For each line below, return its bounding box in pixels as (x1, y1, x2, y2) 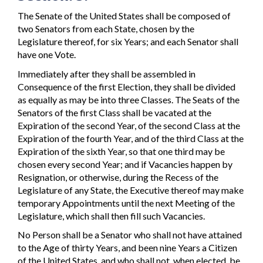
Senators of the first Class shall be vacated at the (18, 106, 211, 118)
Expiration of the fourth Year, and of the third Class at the (18, 132, 244, 144)
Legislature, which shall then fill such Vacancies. (18, 210, 205, 221)
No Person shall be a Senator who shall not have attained (18, 229, 242, 241)
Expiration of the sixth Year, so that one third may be (18, 145, 225, 157)
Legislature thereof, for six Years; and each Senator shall (18, 36, 238, 48)
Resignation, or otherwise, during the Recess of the (18, 171, 218, 183)
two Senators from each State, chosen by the (18, 23, 194, 35)
